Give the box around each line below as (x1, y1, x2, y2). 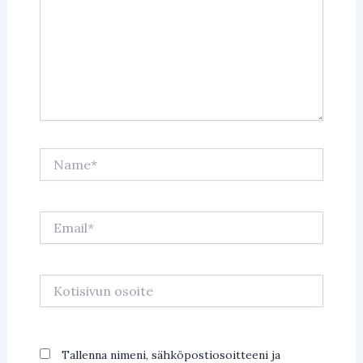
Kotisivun (38, 275, 90, 290)
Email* (38, 211, 74, 227)
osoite (38, 291, 74, 306)
